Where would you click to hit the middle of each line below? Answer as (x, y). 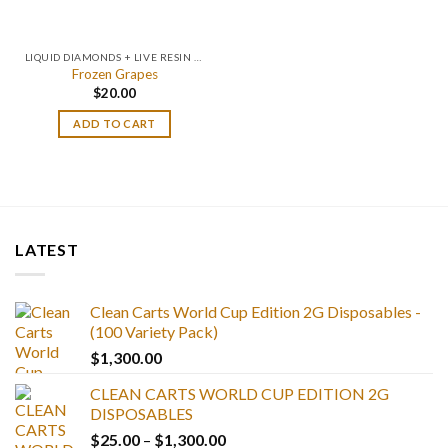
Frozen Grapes (114, 74)
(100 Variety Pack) (154, 331)
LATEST (47, 250)
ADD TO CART (114, 124)
